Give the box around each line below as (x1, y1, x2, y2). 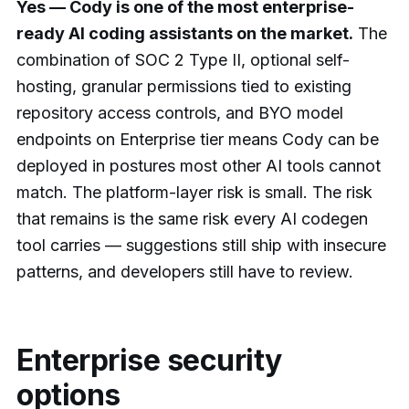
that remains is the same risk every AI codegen (16, 208, 368, 228)
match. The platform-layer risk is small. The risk (16, 182, 372, 202)
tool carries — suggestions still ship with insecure (16, 235, 386, 255)
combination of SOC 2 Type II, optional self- (16, 49, 350, 69)
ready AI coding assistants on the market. (16, 23, 353, 43)
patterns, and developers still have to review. (16, 261, 353, 281)
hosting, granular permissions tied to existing (16, 76, 351, 96)
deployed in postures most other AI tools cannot (16, 155, 381, 175)
